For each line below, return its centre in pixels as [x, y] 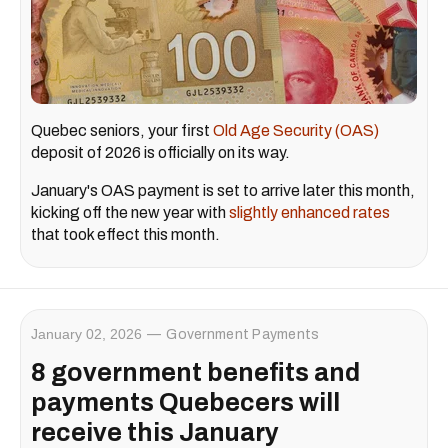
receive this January [155, 432]
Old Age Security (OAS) [296, 130]
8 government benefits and [195, 372]
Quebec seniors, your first [122, 130]
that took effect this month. [125, 234]
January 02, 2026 [86, 334]
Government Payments [243, 334]
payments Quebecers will [185, 402]
